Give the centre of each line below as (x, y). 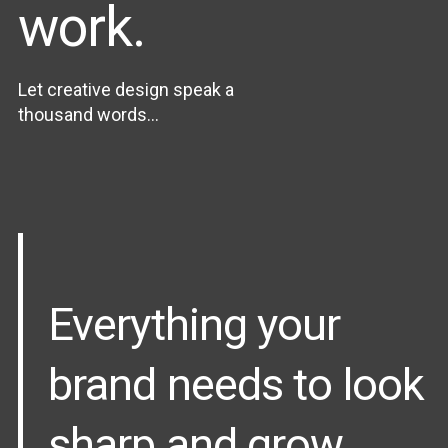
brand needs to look (236, 384)
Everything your (194, 324)
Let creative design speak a (126, 89)
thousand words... (88, 114)
